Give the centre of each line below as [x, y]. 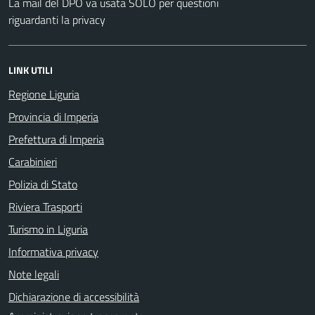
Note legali [34, 274]
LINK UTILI [31, 70]
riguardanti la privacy [57, 19]
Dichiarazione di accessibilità [74, 296]
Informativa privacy [53, 251]
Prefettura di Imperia [56, 139]
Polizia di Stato [43, 184]
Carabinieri [33, 161]
